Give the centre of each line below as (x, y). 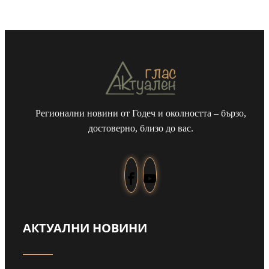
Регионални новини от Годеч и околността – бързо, (141, 113)
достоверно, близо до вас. (141, 128)
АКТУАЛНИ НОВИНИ (85, 228)
